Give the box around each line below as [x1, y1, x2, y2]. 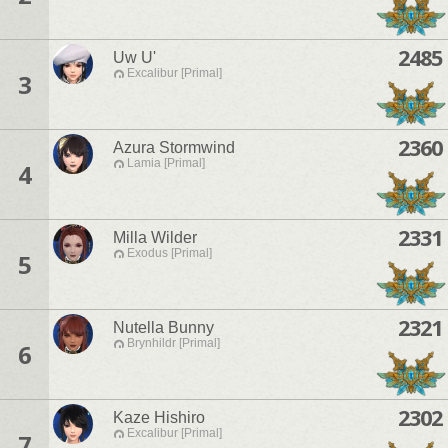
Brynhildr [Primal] [127, 336, 220, 351]
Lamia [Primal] [127, 156, 205, 171]
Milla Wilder [113, 229, 197, 247]
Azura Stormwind [113, 139, 235, 157]
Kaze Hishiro [113, 409, 205, 427]
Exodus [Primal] [127, 246, 212, 261]
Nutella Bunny [113, 319, 214, 337]
